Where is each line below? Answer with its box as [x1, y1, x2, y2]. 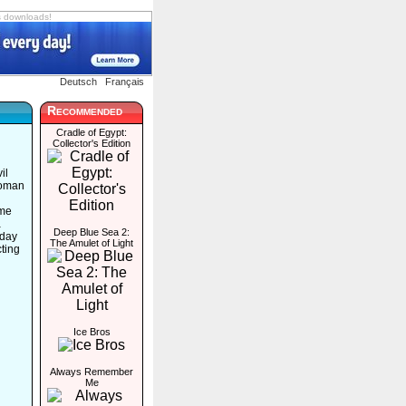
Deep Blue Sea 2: [53, 227, 130, 237]
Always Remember [50, 366, 133, 377]
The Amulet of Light [50, 237, 133, 248]
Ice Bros [72, 326, 111, 337]
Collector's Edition [53, 138, 130, 149]
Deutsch [60, 76, 97, 87]
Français [105, 76, 144, 87]
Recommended [47, 103, 122, 118]
